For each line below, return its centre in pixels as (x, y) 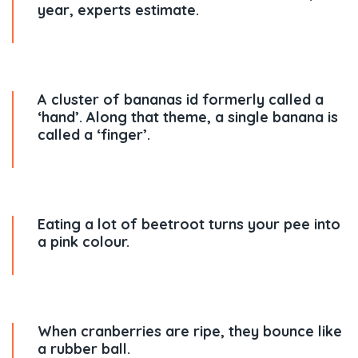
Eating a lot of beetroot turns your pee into (189, 224)
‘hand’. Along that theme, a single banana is (188, 117)
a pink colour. (84, 242)
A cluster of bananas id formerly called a (181, 99)
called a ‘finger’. (94, 135)
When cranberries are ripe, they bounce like (190, 331)
